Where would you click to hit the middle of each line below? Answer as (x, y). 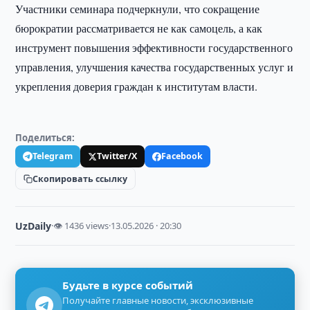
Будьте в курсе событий (128, 285)
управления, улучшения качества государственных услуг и (155, 67)
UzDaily (34, 226)
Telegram (53, 156)
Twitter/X (117, 156)
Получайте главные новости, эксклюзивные (158, 300)
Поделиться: (45, 138)
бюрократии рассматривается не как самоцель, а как (139, 28)
